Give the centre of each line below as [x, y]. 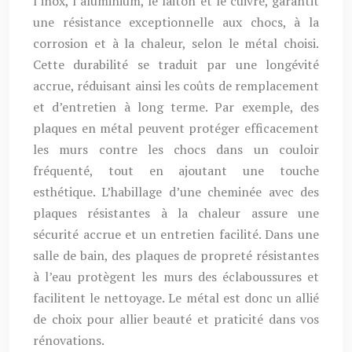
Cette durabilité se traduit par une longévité [176, 64]
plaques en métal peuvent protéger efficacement [176, 128]
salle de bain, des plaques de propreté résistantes [176, 255]
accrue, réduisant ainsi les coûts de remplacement [176, 86]
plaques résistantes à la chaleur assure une [176, 213]
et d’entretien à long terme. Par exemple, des [176, 107]
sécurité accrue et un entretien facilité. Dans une [176, 234]
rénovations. [69, 340]
